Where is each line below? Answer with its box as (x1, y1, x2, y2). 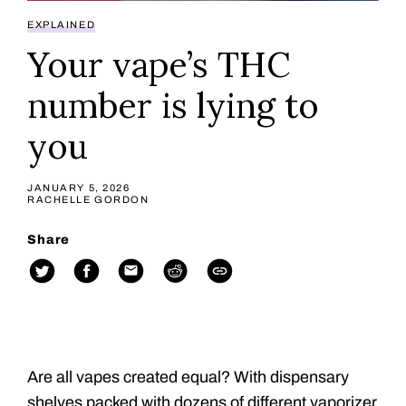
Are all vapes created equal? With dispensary (27, 368, 349, 387)
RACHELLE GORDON (27, 195, 150, 206)
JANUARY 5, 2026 (27, 183, 130, 194)
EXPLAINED (27, 20, 96, 31)
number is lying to (27, 83, 319, 128)
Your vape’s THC (27, 43, 291, 87)
